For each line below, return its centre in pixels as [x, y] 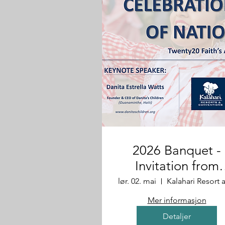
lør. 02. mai [137, 181]
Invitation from [177, 166]
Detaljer [177, 216]
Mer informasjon [177, 200]
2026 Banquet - [177, 150]
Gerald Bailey [177, 182]
